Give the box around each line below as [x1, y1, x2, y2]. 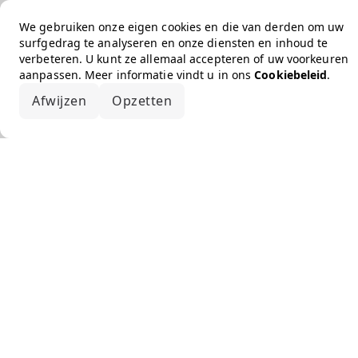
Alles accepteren [197, 92, 303, 109]
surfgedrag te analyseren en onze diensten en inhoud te [19, 35, 328, 50]
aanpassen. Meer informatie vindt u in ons [19, 67, 255, 82]
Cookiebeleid [254, 67, 328, 82]
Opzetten [112, 92, 172, 109]
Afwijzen [32, 92, 86, 109]
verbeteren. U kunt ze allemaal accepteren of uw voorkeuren [19, 51, 348, 66]
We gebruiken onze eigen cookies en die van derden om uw [19, 19, 344, 34]
